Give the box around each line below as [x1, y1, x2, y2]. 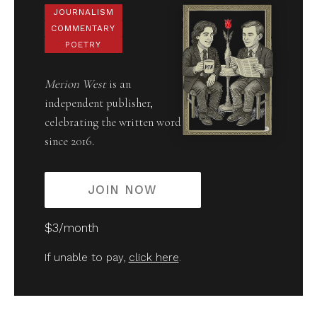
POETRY [65, 40, 101, 50]
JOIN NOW [88, 183, 157, 197]
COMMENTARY [51, 23, 115, 34]
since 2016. [44, 134, 94, 149]
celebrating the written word [44, 115, 181, 130]
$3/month [44, 221, 98, 236]
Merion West [44, 76, 106, 92]
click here [128, 250, 179, 264]
